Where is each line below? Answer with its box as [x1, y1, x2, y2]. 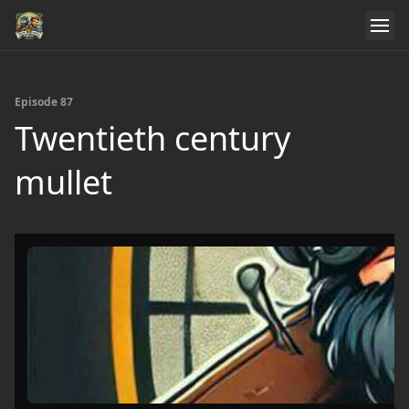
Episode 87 [15, 94, 73, 110]
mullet [15, 160, 112, 204]
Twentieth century [15, 116, 290, 161]
